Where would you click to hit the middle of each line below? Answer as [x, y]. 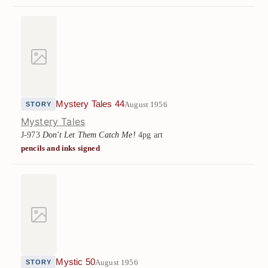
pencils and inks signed [60, 148]
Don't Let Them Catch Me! [89, 135]
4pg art [149, 135]
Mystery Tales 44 [90, 104]
